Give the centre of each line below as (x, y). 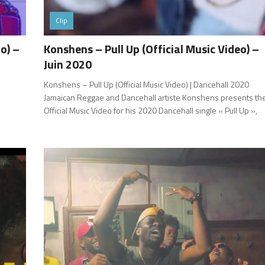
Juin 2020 (68, 64)
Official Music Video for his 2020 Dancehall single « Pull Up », (151, 110)
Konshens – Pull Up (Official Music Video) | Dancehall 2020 (147, 84)
